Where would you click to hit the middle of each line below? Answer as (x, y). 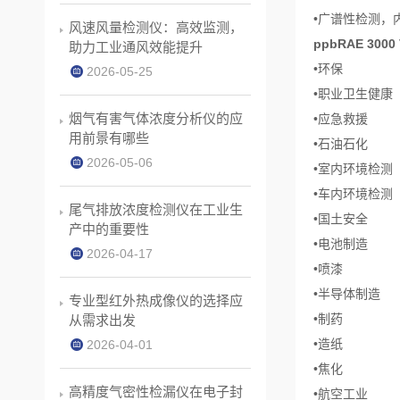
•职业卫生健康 (353, 94)
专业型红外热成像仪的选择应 (156, 301)
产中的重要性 (109, 229)
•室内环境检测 (353, 169)
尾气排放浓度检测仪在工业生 (156, 210)
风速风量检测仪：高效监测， (156, 28)
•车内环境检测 (353, 194)
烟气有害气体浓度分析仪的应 (156, 119)
